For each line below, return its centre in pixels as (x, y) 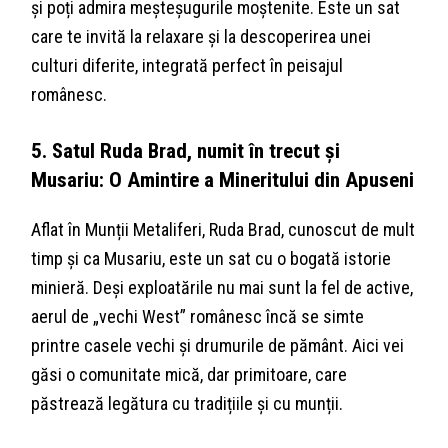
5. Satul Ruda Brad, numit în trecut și (186, 150)
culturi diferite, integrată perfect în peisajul (187, 65)
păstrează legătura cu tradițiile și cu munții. (187, 403)
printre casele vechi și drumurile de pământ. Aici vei (218, 345)
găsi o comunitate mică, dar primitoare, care (189, 374)
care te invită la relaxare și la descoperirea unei (201, 36)
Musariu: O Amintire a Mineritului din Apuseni (223, 179)
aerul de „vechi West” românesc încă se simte (198, 316)
